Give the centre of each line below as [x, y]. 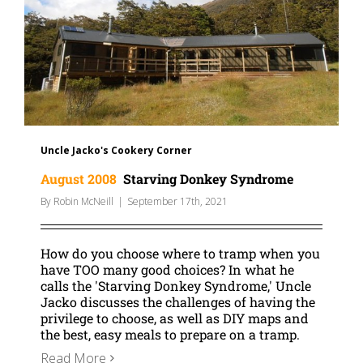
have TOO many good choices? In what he [167, 269]
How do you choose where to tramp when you [180, 253]
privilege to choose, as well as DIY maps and [175, 318]
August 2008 [79, 179]
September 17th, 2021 [177, 201]
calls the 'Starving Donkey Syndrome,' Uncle [176, 286]
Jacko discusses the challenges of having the [178, 302]
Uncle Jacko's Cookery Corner [116, 150]
